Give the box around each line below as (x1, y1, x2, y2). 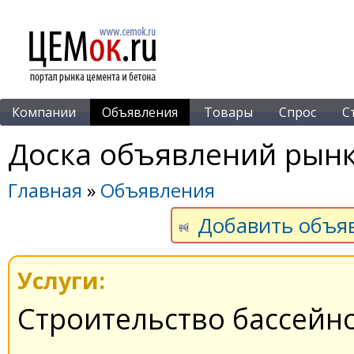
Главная (8, 178, 82, 203)
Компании (12, 104, 76, 121)
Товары (204, 104, 253, 121)
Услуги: (17, 265, 105, 296)
